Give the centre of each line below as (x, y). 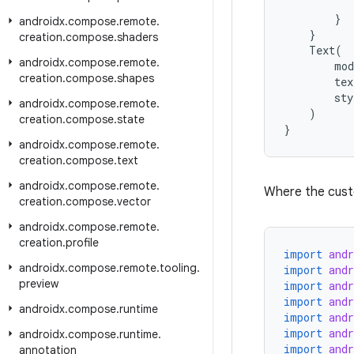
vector (134, 201)
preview (39, 284)
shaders (137, 37)
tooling (178, 268)
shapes (136, 78)
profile (82, 243)
